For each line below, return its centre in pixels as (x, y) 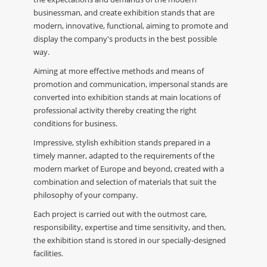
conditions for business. (75, 124)
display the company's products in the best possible (125, 39)
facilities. (48, 254)
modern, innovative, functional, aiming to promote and (131, 26)
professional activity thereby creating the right (115, 111)
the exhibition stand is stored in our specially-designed (130, 240)
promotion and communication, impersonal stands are (131, 84)
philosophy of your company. (86, 195)
